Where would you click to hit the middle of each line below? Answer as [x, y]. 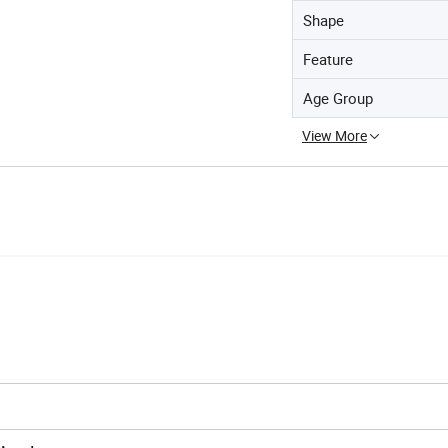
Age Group [338, 98]
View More [334, 135]
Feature [328, 59]
